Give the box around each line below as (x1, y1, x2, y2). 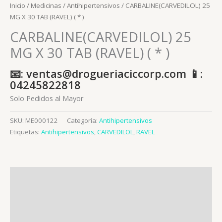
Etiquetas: (10, 127, 41, 137)
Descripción (10, 170, 52, 181)
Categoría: (67, 116, 99, 125)
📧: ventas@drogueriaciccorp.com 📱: (10, 66, 203, 81)
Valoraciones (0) (10, 208, 66, 219)
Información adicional (10, 189, 88, 200)
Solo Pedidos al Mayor (10, 93, 84, 104)
